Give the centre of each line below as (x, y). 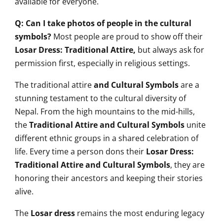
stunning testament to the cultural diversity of (100, 98)
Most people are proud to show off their (127, 37)
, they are (187, 165)
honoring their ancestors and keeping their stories (109, 178)
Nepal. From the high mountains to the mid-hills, (105, 111)
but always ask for (171, 50)
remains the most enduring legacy (141, 213)
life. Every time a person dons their (80, 151)
